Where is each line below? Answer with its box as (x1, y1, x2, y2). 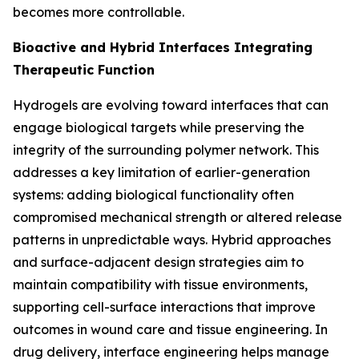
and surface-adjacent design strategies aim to (13, 253, 304, 270)
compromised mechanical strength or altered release (13, 208, 342, 225)
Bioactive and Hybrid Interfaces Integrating (13, 38, 313, 55)
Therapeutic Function (13, 61, 155, 78)
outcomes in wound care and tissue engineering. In (13, 321, 328, 337)
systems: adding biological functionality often (13, 186, 294, 203)
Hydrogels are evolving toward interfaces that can (13, 96, 329, 113)
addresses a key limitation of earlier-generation (13, 163, 310, 180)
